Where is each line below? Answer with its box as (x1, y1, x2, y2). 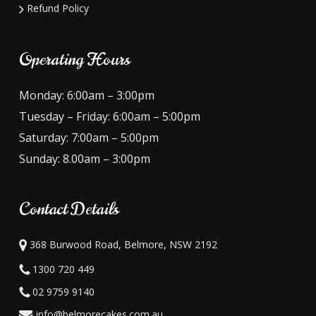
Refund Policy (23, 1, 89, 15)
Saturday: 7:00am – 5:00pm (18, 130, 159, 145)
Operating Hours (18, 47, 130, 71)
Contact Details (18, 197, 119, 221)
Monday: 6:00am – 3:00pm (18, 87, 154, 103)
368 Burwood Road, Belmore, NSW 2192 (26, 238, 217, 251)
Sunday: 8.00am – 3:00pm (18, 151, 150, 166)
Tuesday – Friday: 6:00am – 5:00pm (18, 109, 200, 124)
